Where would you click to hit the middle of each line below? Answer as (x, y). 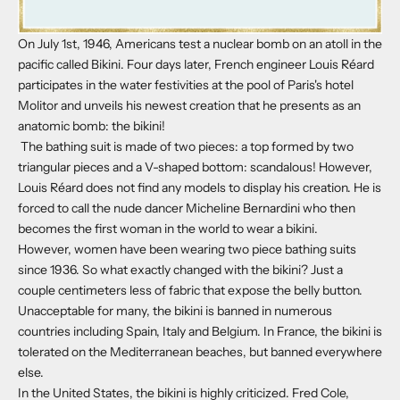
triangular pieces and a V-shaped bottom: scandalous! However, (195, 167)
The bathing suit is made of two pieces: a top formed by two (187, 146)
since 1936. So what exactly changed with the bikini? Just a (180, 269)
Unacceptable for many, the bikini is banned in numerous (175, 310)
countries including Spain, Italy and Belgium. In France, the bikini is (200, 331)
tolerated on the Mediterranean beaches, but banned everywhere (200, 351)
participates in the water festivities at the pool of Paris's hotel (186, 84)
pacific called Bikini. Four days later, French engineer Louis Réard (196, 64)
